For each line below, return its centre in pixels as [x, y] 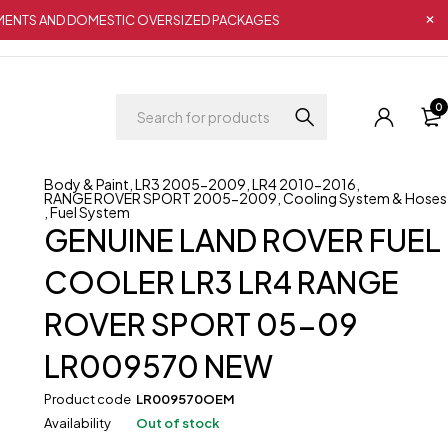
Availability [78, 423]
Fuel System [90, 212]
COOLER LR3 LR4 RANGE [222, 282]
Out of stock [178, 423]
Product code [88, 399]
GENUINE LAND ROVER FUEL [243, 240]
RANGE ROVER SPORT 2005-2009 [161, 198]
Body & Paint [87, 184]
